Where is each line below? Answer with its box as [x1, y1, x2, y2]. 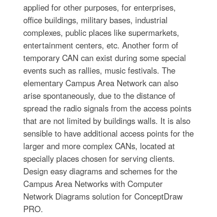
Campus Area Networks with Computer [23, 177, 163, 189]
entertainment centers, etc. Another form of [23, 39, 178, 51]
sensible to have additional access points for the [23, 127, 194, 139]
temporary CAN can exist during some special [23, 51, 186, 63]
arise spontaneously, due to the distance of [23, 89, 175, 101]
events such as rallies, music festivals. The [23, 64, 175, 76]
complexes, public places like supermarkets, [23, 26, 179, 38]
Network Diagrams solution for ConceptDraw [23, 190, 183, 202]
